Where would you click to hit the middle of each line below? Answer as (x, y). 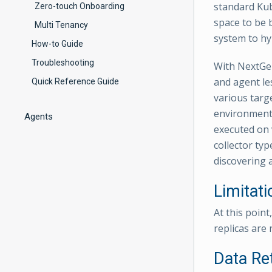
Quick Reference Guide (75, 81)
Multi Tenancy (61, 25)
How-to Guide (57, 44)
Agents (39, 117)
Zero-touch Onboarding (80, 6)
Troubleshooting (63, 63)
